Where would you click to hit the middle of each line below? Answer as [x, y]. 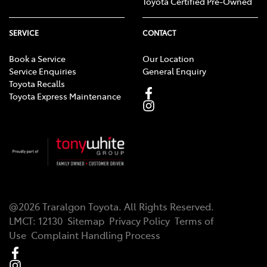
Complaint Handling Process [96, 235]
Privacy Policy [139, 221]
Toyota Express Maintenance [65, 96]
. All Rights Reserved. [166, 207]
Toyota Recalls [37, 84]
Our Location [168, 59]
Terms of [194, 221]
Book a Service [37, 59]
